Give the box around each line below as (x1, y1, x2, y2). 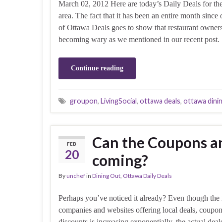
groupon (70, 96, 98, 105)
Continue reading (71, 64, 123, 72)
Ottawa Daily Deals (123, 171, 172, 179)
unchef (66, 171, 85, 179)
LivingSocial (101, 96, 137, 105)
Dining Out (92, 171, 120, 179)
